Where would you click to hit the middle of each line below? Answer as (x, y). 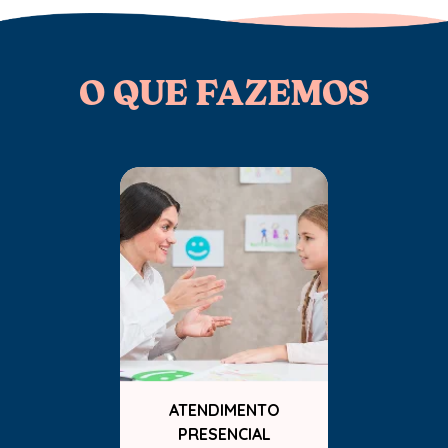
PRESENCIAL (224, 433)
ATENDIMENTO (224, 409)
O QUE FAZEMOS (224, 92)
